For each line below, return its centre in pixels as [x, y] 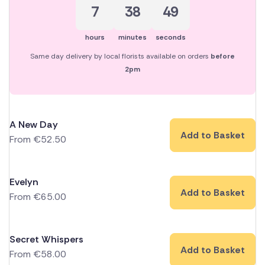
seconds [170, 38]
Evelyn [24, 182]
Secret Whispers [46, 240]
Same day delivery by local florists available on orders [120, 56]
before [223, 56]
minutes [132, 38]
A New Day [34, 125]
